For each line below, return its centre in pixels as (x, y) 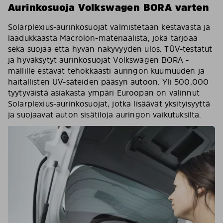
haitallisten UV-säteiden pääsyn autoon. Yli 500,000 (109, 82)
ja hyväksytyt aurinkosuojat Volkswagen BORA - (99, 60)
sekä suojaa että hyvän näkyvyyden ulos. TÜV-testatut (110, 49)
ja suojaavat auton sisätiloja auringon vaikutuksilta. (105, 114)
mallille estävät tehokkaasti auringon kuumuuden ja (107, 71)
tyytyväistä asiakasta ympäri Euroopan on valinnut (104, 93)
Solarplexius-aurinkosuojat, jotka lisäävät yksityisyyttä (109, 104)
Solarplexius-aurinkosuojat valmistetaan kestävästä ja (109, 27)
